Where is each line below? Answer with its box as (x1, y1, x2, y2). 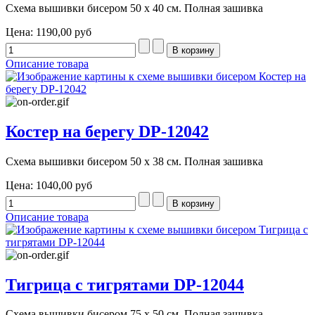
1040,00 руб (36, 179, 92, 191)
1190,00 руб (36, 25, 91, 38)
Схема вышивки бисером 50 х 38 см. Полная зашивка (6, 155, 263, 167)
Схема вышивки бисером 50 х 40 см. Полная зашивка (6, 1, 263, 14)
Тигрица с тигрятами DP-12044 (6, 275, 244, 294)
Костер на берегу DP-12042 (6, 122, 209, 141)
